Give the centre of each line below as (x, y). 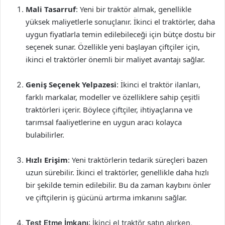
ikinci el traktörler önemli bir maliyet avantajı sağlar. (115, 59)
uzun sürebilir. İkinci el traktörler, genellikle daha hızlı (117, 172)
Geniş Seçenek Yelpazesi (71, 84)
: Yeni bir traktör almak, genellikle (134, 9)
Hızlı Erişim (47, 160)
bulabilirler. (45, 135)
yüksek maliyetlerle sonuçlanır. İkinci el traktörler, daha (120, 22)
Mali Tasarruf (51, 9)
